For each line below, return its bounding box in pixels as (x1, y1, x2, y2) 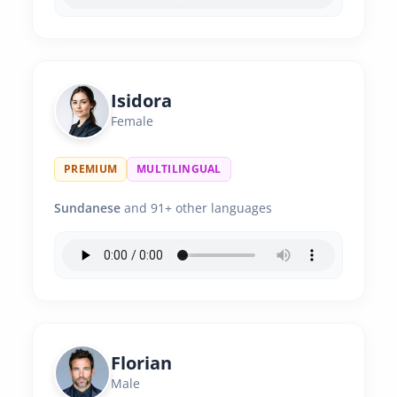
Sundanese (54, 199, 121, 216)
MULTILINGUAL (136, 161, 222, 176)
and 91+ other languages (121, 199, 272, 216)
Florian (111, 351, 172, 375)
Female (111, 113, 153, 129)
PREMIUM (64, 161, 118, 176)
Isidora (111, 89, 172, 113)
